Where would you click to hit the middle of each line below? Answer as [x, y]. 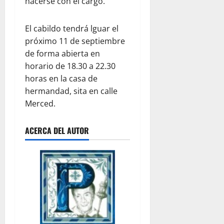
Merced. [40, 104]
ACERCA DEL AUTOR [57, 131]
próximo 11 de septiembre [75, 41]
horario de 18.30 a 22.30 [70, 66]
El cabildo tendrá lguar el [72, 29]
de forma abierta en [62, 54]
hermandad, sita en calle [71, 91]
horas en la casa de [61, 79]
